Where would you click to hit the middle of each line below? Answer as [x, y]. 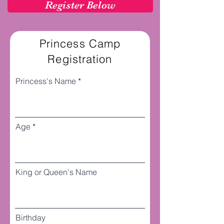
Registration [80, 59]
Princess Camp [80, 43]
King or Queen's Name [56, 172]
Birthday [30, 217]
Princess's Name [46, 81]
